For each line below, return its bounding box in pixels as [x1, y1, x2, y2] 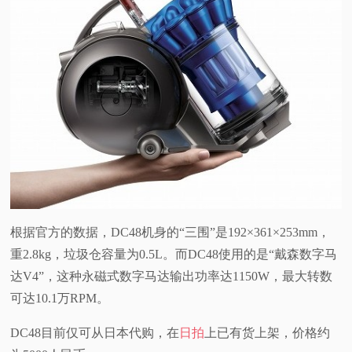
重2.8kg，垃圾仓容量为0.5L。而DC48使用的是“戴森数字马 [10, 247, 338, 262]
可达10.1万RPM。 [10, 291, 110, 306]
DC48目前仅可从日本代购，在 [10, 326, 180, 340]
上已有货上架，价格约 [204, 326, 331, 340]
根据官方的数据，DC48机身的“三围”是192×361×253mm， [10, 225, 331, 240]
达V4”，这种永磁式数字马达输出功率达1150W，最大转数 [10, 269, 333, 284]
